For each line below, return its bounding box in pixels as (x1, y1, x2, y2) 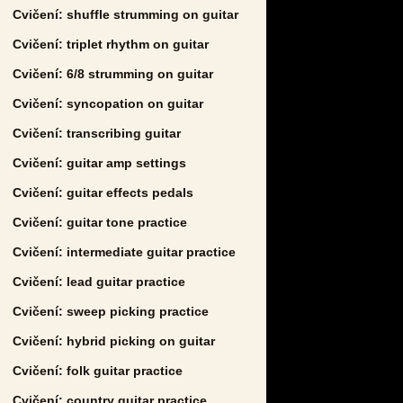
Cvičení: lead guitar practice (13, 273, 185, 289)
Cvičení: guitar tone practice (13, 214, 187, 229)
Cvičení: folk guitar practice (13, 363, 183, 378)
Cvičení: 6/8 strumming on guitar (13, 66, 213, 81)
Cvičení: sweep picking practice (13, 303, 209, 318)
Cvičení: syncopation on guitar (13, 95, 203, 111)
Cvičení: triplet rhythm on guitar (13, 36, 209, 51)
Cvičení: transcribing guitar (13, 125, 181, 140)
